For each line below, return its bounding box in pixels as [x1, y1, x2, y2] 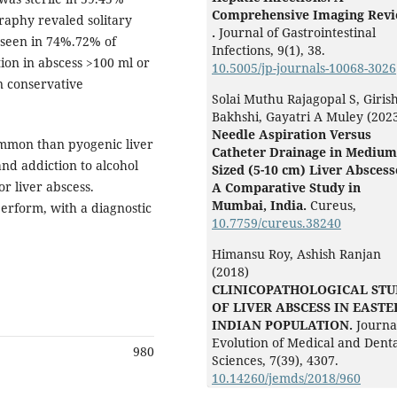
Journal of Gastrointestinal [219, 24, 376, 42]
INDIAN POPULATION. [212, 316, 356, 334]
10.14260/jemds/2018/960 [212, 370, 361, 387]
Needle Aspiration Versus [212, 126, 371, 144]
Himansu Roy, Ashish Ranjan [212, 245, 381, 263]
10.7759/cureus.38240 [212, 214, 341, 232]
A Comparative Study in [212, 179, 361, 197]
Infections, [212, 42, 277, 59]
